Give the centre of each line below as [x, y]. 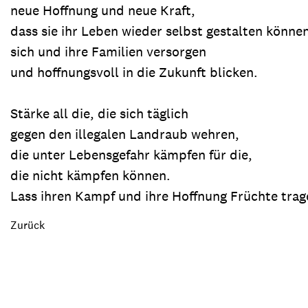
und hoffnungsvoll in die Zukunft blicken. [134, 72]
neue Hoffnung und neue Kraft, [103, 10]
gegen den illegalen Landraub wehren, [125, 134]
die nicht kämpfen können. [90, 175]
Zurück [27, 225]
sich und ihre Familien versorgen [108, 52]
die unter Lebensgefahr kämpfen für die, [131, 155]
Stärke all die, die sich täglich [99, 113]
